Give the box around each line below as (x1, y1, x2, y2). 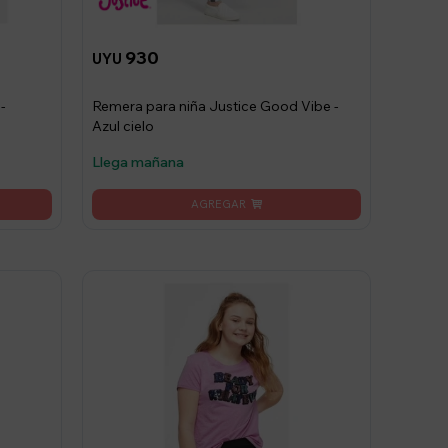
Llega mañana (91, 152, 184, 171)
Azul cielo (91, 116, 154, 135)
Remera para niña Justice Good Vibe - (91, 96, 339, 115)
